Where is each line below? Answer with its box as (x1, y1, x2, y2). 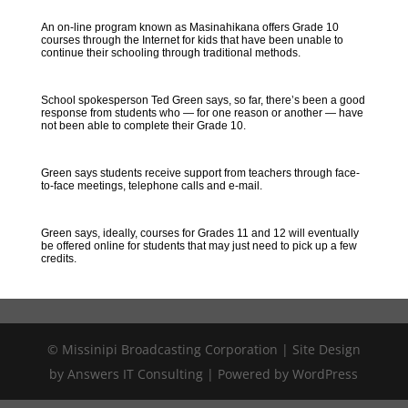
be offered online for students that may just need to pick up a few (40, 240, 357, 252)
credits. (40, 252, 76, 265)
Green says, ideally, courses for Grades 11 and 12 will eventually (40, 227, 359, 240)
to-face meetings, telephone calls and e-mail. (40, 179, 262, 192)
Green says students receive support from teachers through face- (40, 167, 360, 179)
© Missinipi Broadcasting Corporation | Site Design (46, 341, 361, 358)
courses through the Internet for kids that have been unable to (40, 34, 343, 46)
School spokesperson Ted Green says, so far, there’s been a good (40, 94, 365, 107)
